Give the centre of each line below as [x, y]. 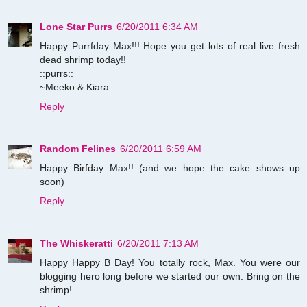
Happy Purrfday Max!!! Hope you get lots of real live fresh [170, 46]
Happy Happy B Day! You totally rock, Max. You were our [170, 262]
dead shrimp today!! [83, 59]
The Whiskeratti [76, 243]
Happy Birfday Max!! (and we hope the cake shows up [170, 168]
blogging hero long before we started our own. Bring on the [170, 276]
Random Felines [78, 148]
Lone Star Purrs [76, 26]
